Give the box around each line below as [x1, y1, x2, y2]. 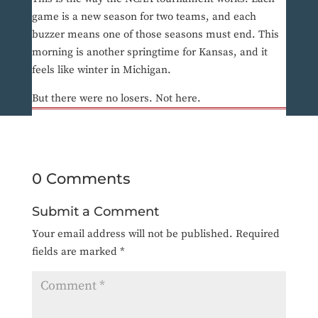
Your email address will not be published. [31, 227, 233, 241]
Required [235, 227, 280, 241]
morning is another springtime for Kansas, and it [31, 45, 268, 60]
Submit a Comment [31, 204, 159, 220]
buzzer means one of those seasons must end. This [31, 28, 279, 42]
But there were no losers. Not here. [31, 92, 201, 106]
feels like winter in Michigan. [31, 63, 171, 77]
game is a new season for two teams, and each [31, 10, 256, 24]
